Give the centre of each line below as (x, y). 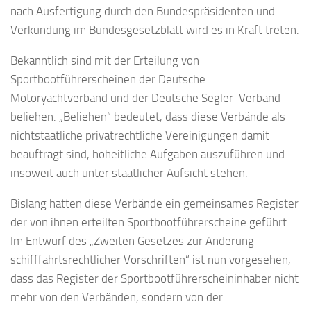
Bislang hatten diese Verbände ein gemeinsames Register (154, 203)
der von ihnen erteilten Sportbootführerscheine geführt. (150, 222)
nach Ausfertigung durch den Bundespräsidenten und (143, 11)
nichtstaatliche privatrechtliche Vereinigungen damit (140, 135)
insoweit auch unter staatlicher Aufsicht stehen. (129, 173)
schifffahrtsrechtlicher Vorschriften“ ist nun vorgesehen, (151, 259)
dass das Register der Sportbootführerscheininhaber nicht (154, 278)
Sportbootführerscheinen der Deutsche (108, 79)
